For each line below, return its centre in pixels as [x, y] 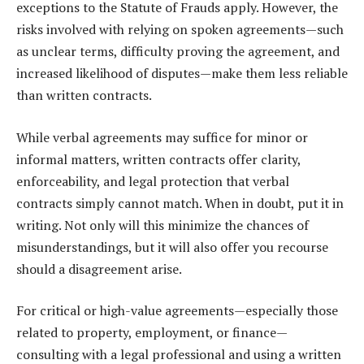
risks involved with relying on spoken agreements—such [180, 30]
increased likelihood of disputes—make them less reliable [182, 74]
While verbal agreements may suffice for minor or [162, 137]
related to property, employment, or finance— [152, 333]
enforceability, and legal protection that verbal [153, 181]
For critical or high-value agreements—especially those [177, 311]
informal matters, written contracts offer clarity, [158, 159]
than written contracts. [84, 95]
